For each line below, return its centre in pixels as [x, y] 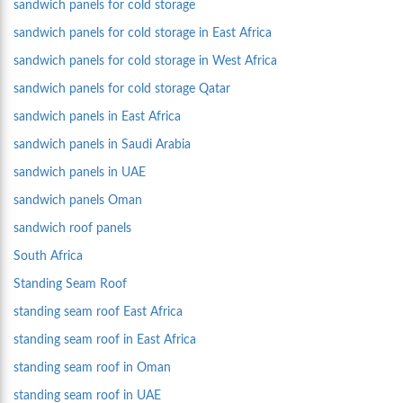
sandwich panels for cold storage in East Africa [143, 34]
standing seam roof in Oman [92, 368]
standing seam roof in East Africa [105, 340]
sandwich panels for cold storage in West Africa [145, 62]
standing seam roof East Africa [98, 313]
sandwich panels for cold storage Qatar [122, 90]
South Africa [48, 257]
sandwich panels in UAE [80, 173]
